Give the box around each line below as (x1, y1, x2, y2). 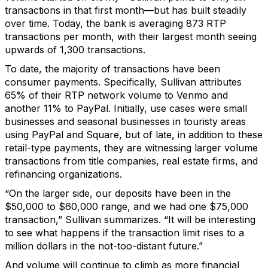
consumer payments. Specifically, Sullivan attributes (5, 76, 242, 88)
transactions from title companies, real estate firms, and (5, 155, 258, 167)
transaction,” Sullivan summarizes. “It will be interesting (5, 214, 255, 226)
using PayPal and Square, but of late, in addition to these (5, 129, 263, 141)
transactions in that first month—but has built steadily (5, 4, 246, 16)
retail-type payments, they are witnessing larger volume (5, 142, 258, 154)
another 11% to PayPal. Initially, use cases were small (5, 102, 247, 114)
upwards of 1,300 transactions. (5, 44, 145, 56)
